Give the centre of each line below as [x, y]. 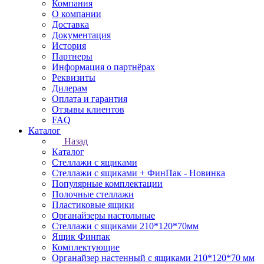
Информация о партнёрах [103, 67]
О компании [77, 14]
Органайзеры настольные [103, 215]
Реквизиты [74, 77]
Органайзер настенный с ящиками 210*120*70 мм [153, 258]
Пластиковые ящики [93, 205]
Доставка [70, 24]
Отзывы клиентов [88, 109]
